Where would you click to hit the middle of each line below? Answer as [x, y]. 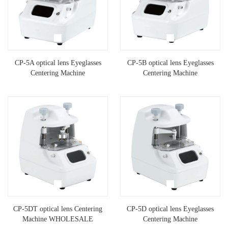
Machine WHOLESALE [58, 219]
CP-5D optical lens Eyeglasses [170, 209]
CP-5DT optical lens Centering [58, 209]
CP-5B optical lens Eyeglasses [170, 63]
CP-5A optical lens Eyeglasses [58, 63]
